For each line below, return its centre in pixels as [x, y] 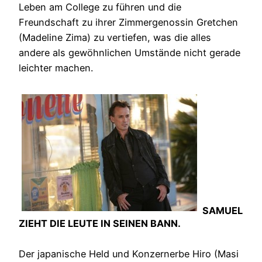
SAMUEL [221, 211]
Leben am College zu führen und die [100, 7]
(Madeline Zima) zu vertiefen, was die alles [115, 38]
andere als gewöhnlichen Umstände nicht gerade [130, 53]
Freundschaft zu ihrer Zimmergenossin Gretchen [128, 23]
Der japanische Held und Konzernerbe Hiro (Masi [129, 254]
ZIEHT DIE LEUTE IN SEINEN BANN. [100, 224]
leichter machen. [56, 68]
